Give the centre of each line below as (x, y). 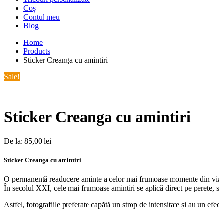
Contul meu (42, 17)
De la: (14, 141)
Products (37, 51)
